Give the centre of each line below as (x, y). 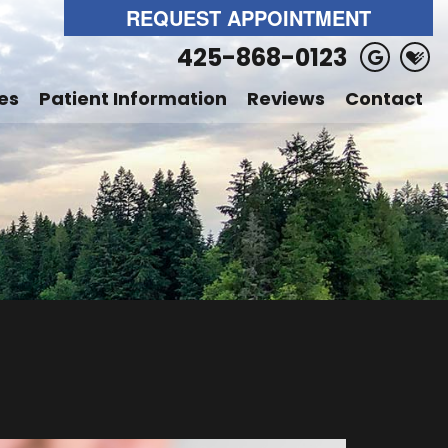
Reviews (286, 99)
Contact (384, 99)
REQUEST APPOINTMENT (248, 17)
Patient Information (133, 99)
